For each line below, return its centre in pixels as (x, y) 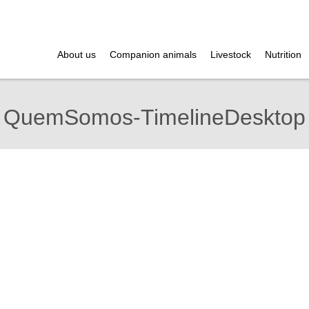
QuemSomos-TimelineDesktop (154, 117)
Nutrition (283, 54)
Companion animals (153, 54)
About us (77, 54)
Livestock (231, 54)
